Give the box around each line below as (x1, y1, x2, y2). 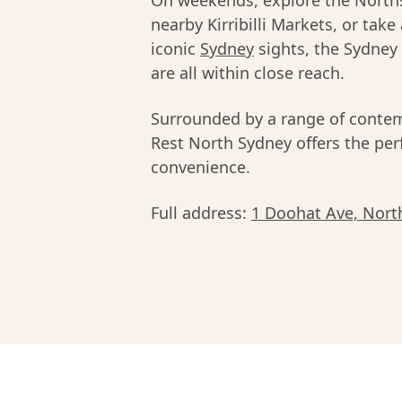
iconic (151, 38, 200, 59)
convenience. (151, 156, 250, 178)
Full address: (151, 202, 251, 223)
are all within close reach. (151, 62, 345, 83)
